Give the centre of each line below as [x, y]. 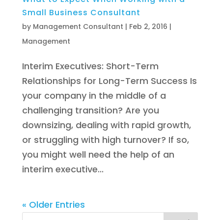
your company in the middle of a [94, 96]
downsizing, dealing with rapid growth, [106, 125]
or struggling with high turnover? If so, [105, 140]
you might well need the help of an [98, 155]
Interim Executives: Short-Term [90, 66]
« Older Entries [53, 205]
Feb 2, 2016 [148, 27]
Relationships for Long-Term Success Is [109, 81]
